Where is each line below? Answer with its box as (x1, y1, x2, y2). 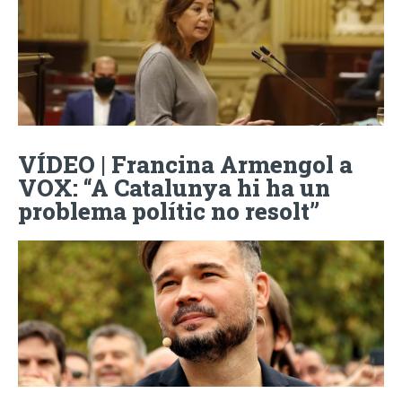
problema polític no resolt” (18, 195, 319, 226)
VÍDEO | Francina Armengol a (18, 148, 353, 179)
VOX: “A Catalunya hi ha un (18, 171, 330, 203)
